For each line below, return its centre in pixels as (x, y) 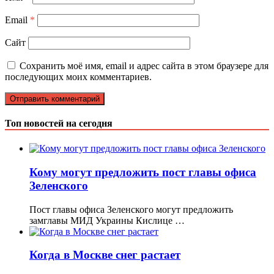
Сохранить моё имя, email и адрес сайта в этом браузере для (144, 65)
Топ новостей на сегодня (59, 124)
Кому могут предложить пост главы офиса (143, 172)
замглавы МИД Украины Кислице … (107, 220)
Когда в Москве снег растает (105, 255)
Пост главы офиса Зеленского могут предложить (131, 209)
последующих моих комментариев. (78, 76)
